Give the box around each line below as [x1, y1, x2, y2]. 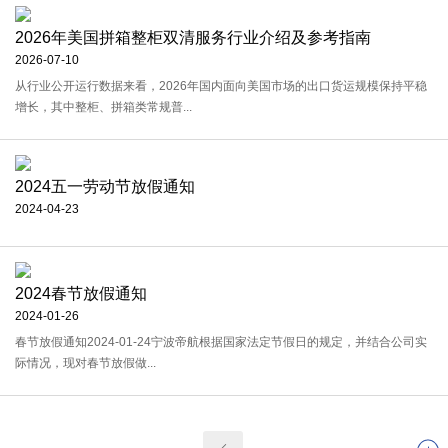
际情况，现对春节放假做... [15, 356, 156, 370]
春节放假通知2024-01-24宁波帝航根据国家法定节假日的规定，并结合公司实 [15, 335, 427, 349]
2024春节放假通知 [15, 285, 147, 302]
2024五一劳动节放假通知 [15, 178, 195, 195]
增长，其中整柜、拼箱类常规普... [15, 100, 192, 114]
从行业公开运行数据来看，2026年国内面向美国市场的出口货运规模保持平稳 [15, 79, 427, 93]
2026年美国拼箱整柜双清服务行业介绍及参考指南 [15, 29, 371, 46]
